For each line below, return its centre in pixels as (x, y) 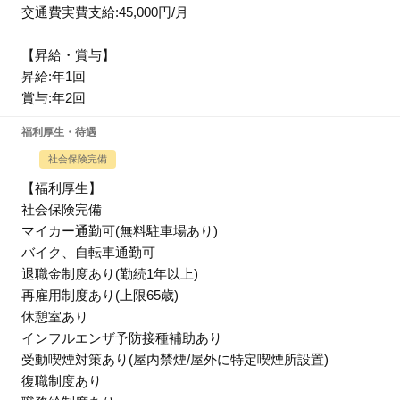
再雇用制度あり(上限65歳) (100, 295)
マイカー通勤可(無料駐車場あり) (120, 231)
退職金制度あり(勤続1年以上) (110, 274)
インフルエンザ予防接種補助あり (122, 338)
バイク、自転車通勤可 (88, 252)
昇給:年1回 (54, 76)
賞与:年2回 (54, 98)
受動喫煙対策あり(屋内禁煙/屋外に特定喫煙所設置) (175, 359)
